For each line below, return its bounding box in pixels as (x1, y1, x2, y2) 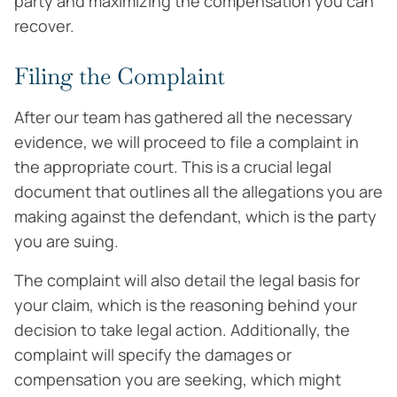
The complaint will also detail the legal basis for (14, 269, 360, 291)
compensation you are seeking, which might (14, 369, 341, 390)
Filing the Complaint (14, 61, 225, 91)
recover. (14, 15, 74, 36)
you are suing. (14, 230, 119, 252)
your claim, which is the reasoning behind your (14, 294, 357, 315)
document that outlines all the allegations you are (14, 181, 383, 202)
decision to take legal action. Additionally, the (14, 319, 350, 340)
